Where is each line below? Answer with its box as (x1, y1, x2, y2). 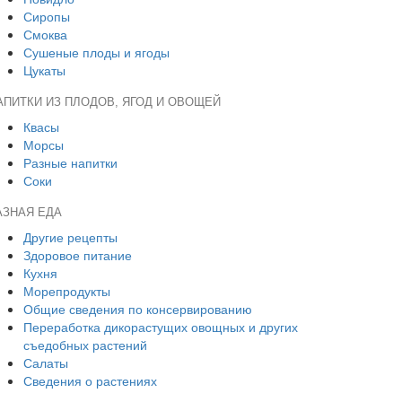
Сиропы (23, 7, 70, 25)
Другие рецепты (23, 228, 118, 246)
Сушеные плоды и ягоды (23, 43, 170, 61)
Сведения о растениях (23, 371, 157, 389)
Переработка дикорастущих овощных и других (23, 318, 298, 336)
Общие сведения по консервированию (23, 300, 252, 318)
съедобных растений (23, 336, 147, 354)
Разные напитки (23, 153, 118, 171)
